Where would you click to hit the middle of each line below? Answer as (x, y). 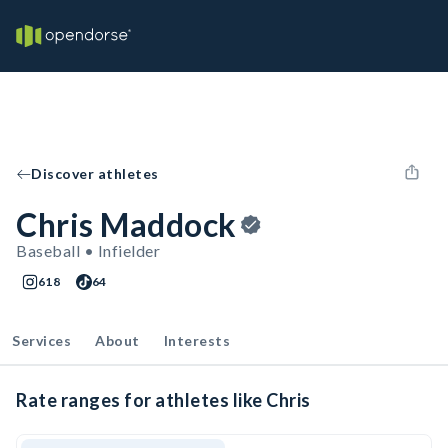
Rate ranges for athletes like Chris (163, 400)
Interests (196, 340)
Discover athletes (95, 173)
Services (41, 340)
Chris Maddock (126, 224)
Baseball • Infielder (88, 250)
